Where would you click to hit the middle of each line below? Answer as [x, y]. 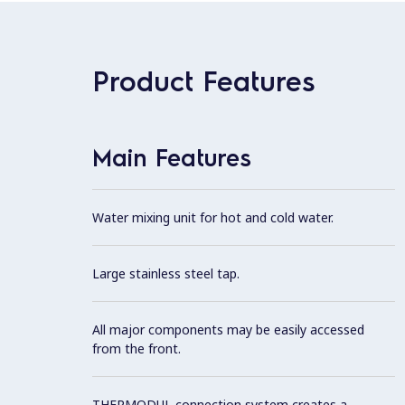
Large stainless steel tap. [166, 273]
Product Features [203, 80]
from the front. [137, 348]
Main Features [172, 156]
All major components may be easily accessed [228, 329]
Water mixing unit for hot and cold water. [213, 217]
